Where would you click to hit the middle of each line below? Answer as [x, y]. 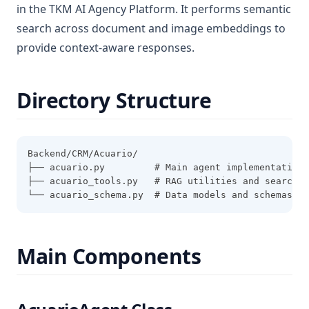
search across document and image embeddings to [151, 28]
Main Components [109, 256]
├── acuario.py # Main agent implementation [166, 167]
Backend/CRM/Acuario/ [83, 153]
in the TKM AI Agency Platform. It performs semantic [154, 9]
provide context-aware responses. [106, 48]
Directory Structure [114, 100]
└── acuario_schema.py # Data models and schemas [160, 195]
